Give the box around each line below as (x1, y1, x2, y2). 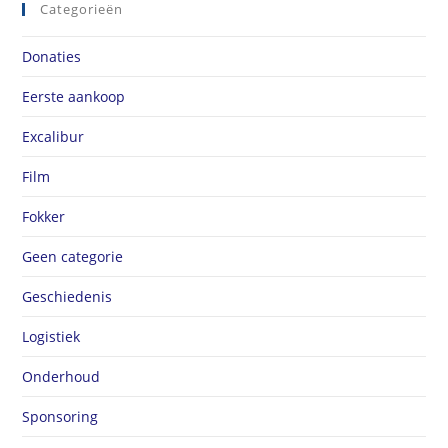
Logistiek (22, 326, 81, 346)
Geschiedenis (22, 286, 113, 306)
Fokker (22, 206, 66, 226)
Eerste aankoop (22, 86, 126, 106)
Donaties (22, 46, 82, 66)
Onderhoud (22, 366, 101, 386)
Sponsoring (22, 406, 99, 426)
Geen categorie (22, 246, 124, 266)
